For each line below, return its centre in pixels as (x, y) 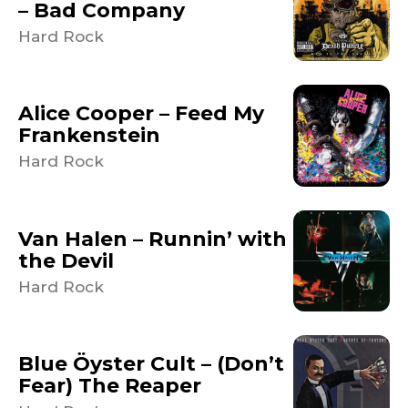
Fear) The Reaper (110, 385)
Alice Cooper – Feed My (141, 114)
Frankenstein (89, 136)
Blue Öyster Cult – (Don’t (151, 363)
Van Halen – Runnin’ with (153, 239)
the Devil (66, 260)
